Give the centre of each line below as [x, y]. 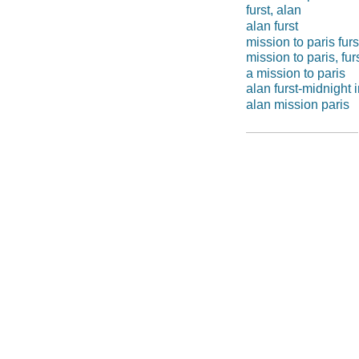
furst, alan [273, 10]
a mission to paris [295, 73]
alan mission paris [297, 104]
